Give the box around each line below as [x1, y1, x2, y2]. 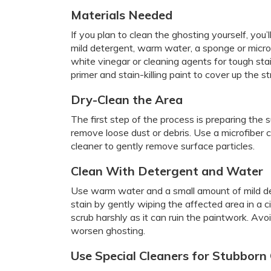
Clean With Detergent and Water [71, 163, 263, 178]
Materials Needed [71, 7, 172, 22]
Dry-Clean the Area [71, 92, 183, 107]
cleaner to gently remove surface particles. [71, 140, 255, 152]
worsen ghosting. [71, 224, 145, 237]
